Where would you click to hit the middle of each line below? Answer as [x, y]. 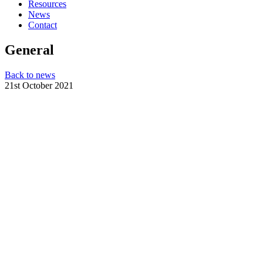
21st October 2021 [39, 85]
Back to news [30, 75]
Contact [43, 25]
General [29, 50]
